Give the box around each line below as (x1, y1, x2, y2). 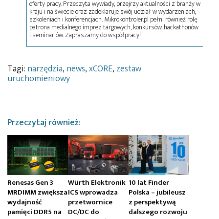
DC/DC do (68, 205, 99, 218)
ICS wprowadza (68, 186, 118, 198)
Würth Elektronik (68, 176, 126, 189)
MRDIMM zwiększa (7, 186, 67, 198)
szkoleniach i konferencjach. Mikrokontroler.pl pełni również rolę (29, 13, 197, 25)
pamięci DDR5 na (7, 205, 62, 218)
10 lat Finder (129, 176, 169, 189)
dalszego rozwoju (129, 205, 187, 218)
